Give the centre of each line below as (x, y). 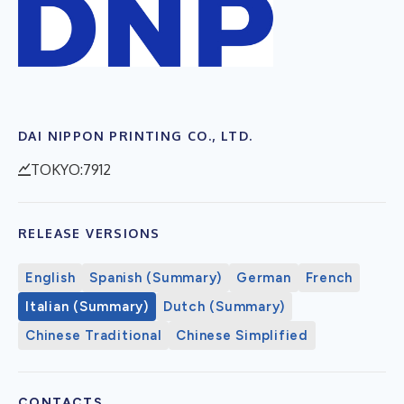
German (264, 277)
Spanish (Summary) (156, 277)
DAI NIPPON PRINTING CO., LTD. (136, 135)
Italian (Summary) (87, 306)
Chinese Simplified (242, 335)
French (329, 277)
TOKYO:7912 (71, 169)
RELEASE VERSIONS (89, 233)
